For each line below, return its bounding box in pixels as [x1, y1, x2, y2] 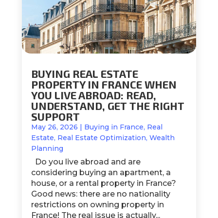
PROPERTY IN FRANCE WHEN [31, 78, 177, 91]
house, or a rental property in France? [31, 179, 176, 188]
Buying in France [84, 123, 144, 132]
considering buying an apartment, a [31, 168, 171, 178]
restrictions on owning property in [31, 200, 164, 210]
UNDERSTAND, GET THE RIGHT [31, 99, 184, 112]
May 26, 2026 [31, 123, 78, 132]
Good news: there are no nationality [31, 189, 170, 199]
